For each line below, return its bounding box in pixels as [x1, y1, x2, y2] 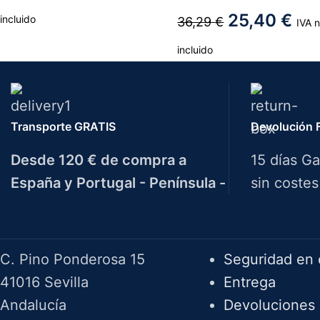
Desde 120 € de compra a [11, 151, 186, 169]
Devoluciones [223, 296, 315, 314]
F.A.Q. [223, 214, 264, 231]
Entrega [223, 274, 276, 291]
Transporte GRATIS [11, 119, 116, 134]
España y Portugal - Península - [11, 174, 226, 192]
